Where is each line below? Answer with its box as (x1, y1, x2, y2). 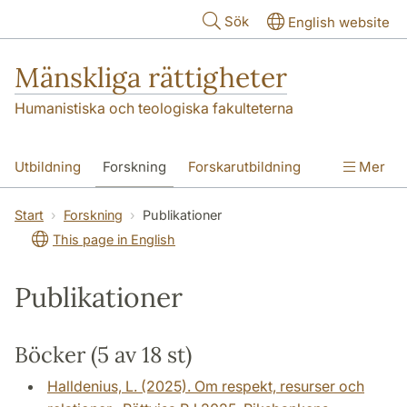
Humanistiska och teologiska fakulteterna (15, 99, 293, 118)
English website (288, 14, 390, 31)
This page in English (53, 232, 175, 248)
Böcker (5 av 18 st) (15, 341, 192, 370)
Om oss (84, 197, 133, 215)
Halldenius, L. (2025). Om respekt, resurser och (47, 377, 364, 396)
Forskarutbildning (188, 158, 301, 176)
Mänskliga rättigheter (15, 60, 287, 94)
